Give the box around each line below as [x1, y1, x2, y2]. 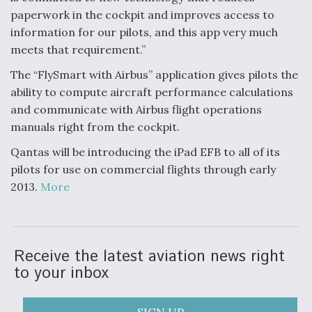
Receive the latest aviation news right [14, 245, 285, 268]
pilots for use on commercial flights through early [10, 162, 276, 176]
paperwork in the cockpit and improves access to [10, 8, 274, 22]
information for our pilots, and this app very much [10, 25, 278, 39]
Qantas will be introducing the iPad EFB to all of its [10, 145, 280, 159]
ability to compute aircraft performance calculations [10, 85, 293, 99]
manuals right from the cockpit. [10, 120, 180, 134]
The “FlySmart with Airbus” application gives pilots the [10, 68, 298, 81]
